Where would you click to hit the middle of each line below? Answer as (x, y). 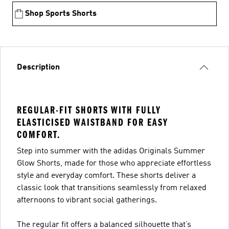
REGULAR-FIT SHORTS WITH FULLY (89, 110)
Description (38, 67)
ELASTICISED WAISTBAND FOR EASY (93, 122)
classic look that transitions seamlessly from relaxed (112, 188)
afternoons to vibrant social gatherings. (87, 200)
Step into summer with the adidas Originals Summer (111, 151)
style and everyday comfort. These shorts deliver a (106, 176)
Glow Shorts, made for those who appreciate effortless (114, 163)
